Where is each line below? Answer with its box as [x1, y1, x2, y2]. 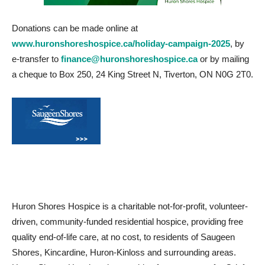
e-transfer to [12, 54, 61, 64]
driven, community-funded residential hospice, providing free [12, 216, 243, 227]
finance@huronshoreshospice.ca [61, 54, 198, 64]
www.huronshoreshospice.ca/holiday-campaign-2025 [12, 38, 230, 49]
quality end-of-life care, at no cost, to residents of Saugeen [12, 232, 235, 242]
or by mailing [198, 54, 249, 64]
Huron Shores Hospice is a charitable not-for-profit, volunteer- [12, 201, 248, 211]
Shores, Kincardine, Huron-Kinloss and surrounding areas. [12, 247, 236, 257]
